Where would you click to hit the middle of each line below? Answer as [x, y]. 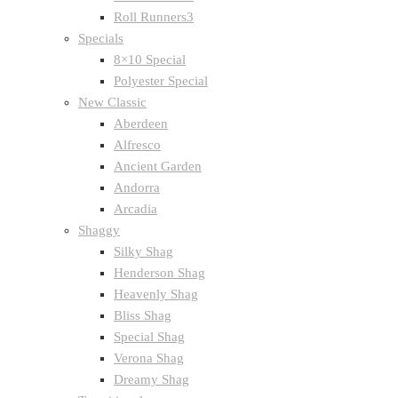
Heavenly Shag [156, 294]
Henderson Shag [159, 273]
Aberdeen [141, 123]
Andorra [137, 187]
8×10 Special [150, 60]
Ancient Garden [158, 166]
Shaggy [99, 230]
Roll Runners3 [154, 17]
